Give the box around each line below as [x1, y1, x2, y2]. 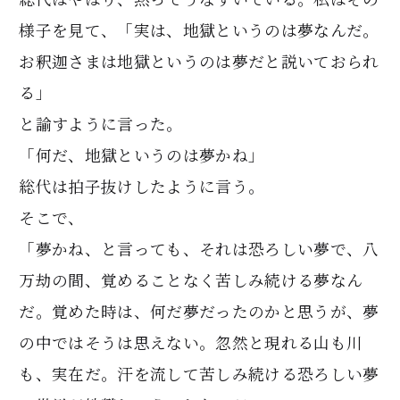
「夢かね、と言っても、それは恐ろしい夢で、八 [19, 237, 379, 260]
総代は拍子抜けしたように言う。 [19, 174, 265, 197]
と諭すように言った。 [19, 112, 183, 135]
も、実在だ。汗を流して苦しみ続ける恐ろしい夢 [19, 362, 379, 385]
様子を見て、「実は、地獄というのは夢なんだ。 [19, 18, 379, 41]
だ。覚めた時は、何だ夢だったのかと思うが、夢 [19, 299, 379, 322]
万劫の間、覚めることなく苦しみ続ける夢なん [19, 268, 363, 291]
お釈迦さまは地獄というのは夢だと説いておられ [19, 49, 379, 72]
